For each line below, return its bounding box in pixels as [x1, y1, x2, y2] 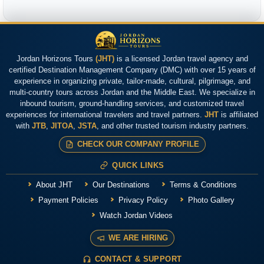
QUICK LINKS [112, 161, 164, 170]
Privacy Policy [118, 196, 168, 205]
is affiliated [219, 110, 258, 120]
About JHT [35, 180, 72, 190]
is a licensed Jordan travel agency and [114, 54, 248, 64]
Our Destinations [92, 180, 150, 190]
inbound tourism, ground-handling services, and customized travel [20, 99, 244, 108]
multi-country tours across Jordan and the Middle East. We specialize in [9, 88, 255, 97]
